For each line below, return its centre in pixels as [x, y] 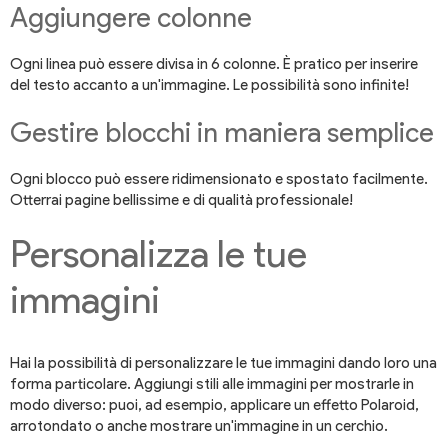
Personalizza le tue [158, 254]
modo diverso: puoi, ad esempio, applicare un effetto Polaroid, [214, 405]
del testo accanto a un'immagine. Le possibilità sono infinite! [209, 85]
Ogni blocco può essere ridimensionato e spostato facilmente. [219, 179]
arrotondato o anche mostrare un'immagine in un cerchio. [199, 426]
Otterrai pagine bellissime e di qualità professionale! [181, 200]
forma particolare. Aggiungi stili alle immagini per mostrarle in [212, 384]
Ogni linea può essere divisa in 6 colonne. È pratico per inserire [214, 64]
